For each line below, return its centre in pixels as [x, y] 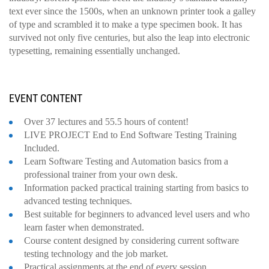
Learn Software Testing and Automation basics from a [126, 161]
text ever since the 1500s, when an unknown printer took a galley [132, 11]
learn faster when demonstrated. [84, 227]
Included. [42, 148]
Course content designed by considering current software [131, 240]
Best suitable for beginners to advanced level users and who [137, 214]
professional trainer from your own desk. [101, 174]
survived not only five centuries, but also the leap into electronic [129, 38]
